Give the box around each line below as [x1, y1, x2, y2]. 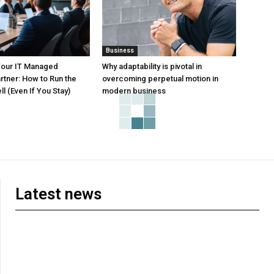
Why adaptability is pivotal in [102, 62, 202, 72]
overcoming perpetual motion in [102, 74, 219, 84]
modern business [102, 86, 166, 96]
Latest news [15, 185, 102, 204]
